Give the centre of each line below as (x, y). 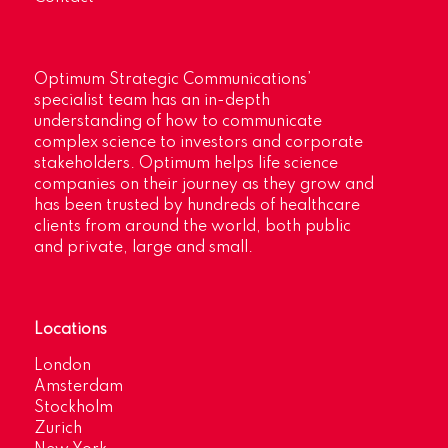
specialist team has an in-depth (151, 101)
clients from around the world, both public (192, 227)
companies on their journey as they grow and (203, 185)
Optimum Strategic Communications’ (172, 80)
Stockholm (73, 408)
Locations (70, 330)
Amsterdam (78, 387)
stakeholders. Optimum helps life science (185, 164)
